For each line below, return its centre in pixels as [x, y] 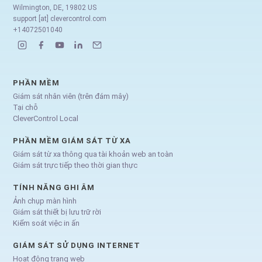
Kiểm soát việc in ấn [46, 223]
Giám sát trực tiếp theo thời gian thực [75, 165]
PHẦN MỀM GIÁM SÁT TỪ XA [72, 140]
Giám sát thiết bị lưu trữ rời [57, 212]
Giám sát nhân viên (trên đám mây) [71, 96]
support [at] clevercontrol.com [60, 18]
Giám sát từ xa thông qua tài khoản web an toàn [93, 154]
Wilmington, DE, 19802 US [55, 7]
